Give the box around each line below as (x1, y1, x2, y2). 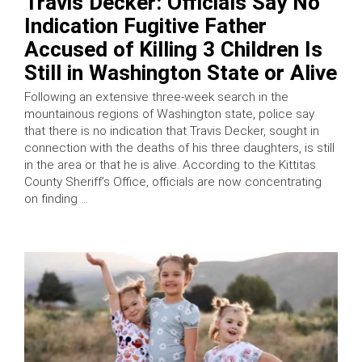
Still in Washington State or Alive (24, 61, 337, 86)
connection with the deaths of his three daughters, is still (24, 141, 335, 156)
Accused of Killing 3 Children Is (24, 37, 322, 62)
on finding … (24, 192, 88, 207)
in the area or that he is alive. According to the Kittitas (24, 158, 316, 173)
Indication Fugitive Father (24, 14, 267, 39)
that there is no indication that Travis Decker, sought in (24, 124, 319, 139)
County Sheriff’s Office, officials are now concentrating (24, 175, 322, 190)
